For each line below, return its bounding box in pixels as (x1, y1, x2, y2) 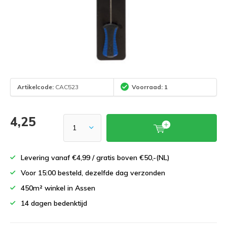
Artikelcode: (17, 83, 54, 91)
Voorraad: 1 (132, 83, 168, 91)
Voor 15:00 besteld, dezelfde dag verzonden (21, 168, 165, 177)
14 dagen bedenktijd (21, 198, 87, 208)
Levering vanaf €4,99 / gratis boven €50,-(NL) (21, 153, 170, 162)
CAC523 (54, 83, 79, 91)
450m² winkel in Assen (21, 183, 95, 193)
